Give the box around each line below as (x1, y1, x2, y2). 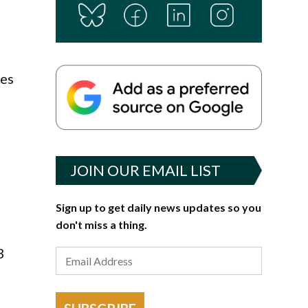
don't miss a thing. (55, 217, 147, 231)
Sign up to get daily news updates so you (55, 200, 261, 214)
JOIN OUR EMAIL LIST (69, 160, 221, 179)
